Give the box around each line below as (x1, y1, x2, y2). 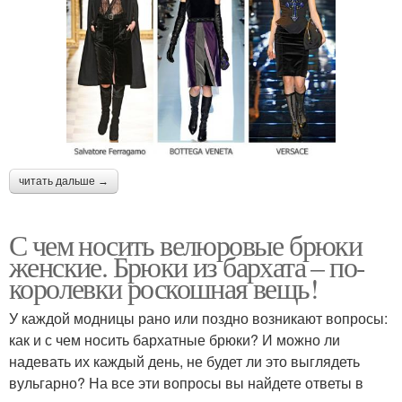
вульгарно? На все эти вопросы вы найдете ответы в (9, 371, 363, 393)
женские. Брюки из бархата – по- (9, 246, 365, 285)
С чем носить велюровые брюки (9, 224, 363, 264)
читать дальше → (19, 174, 109, 188)
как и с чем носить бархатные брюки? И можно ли (9, 328, 340, 350)
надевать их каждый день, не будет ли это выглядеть (9, 350, 360, 371)
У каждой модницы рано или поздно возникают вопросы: (9, 307, 388, 328)
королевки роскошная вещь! (9, 267, 318, 307)
